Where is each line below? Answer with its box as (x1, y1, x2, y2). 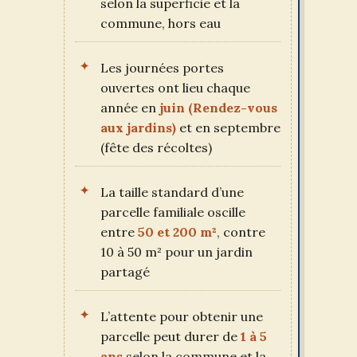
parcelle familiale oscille (100, 203, 245, 220)
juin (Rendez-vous (159, 99, 277, 116)
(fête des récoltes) (100, 139, 212, 155)
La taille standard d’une (100, 183, 244, 200)
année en (100, 99, 159, 116)
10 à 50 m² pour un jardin (100, 243, 253, 260)
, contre (217, 223, 265, 240)
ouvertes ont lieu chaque (100, 79, 250, 96)
